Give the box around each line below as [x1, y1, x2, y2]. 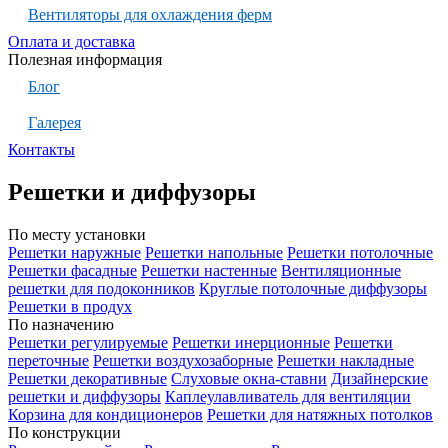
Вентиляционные [281, 261, 401, 279]
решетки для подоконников [8, 279, 195, 297]
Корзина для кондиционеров [8, 405, 203, 423]
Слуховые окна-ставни [171, 369, 327, 387]
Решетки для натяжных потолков [207, 405, 433, 423]
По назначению [8, 315, 114, 333]
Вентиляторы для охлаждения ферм [28, 6, 272, 23]
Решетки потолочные [287, 243, 433, 261]
